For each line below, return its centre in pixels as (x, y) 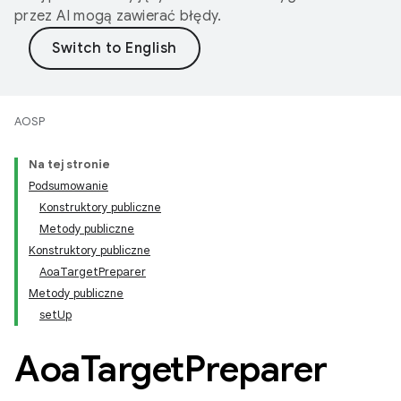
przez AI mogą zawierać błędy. (118, 16)
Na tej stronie (69, 164)
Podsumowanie (68, 186)
